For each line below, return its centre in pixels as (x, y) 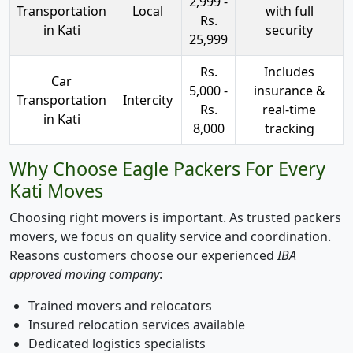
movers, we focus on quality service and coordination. (170, 236)
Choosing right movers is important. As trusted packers (175, 217)
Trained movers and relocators (120, 305)
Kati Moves (56, 190)
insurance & (289, 90)
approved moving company (84, 274)
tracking (289, 128)
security (289, 30)
